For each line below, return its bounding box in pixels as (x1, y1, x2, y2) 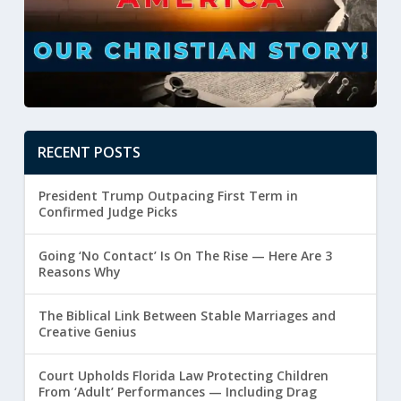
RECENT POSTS (37, 142, 141, 163)
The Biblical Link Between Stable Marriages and (38, 307, 336, 325)
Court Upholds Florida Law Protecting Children (38, 367, 328, 385)
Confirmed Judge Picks (38, 203, 177, 221)
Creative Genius (38, 323, 136, 341)
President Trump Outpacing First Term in (38, 187, 298, 205)
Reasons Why (38, 263, 121, 281)
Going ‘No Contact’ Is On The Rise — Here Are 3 (38, 247, 332, 265)
